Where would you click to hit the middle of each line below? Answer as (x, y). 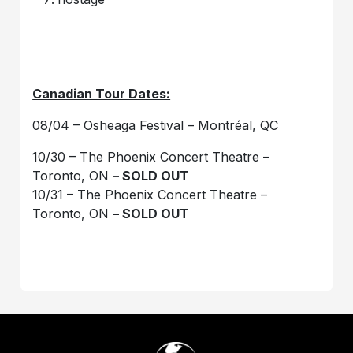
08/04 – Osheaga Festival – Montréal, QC (156, 125)
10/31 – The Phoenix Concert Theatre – (150, 195)
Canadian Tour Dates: (102, 94)
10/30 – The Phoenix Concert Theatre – (151, 157)
